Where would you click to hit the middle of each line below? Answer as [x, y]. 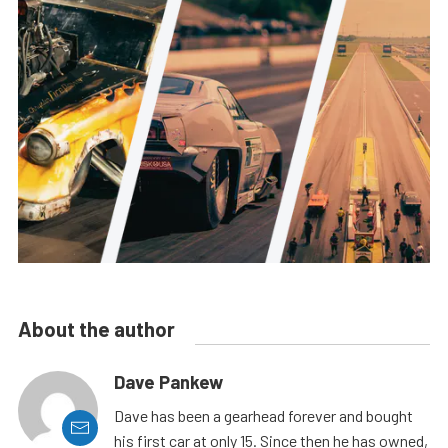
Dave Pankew [168, 381]
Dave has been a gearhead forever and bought [263, 415]
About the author [96, 328]
